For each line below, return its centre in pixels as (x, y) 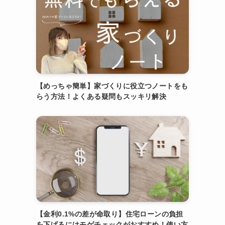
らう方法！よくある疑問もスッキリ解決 (101, 96)
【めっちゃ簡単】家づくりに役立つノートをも (112, 86)
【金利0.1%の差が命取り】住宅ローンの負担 (110, 214)
